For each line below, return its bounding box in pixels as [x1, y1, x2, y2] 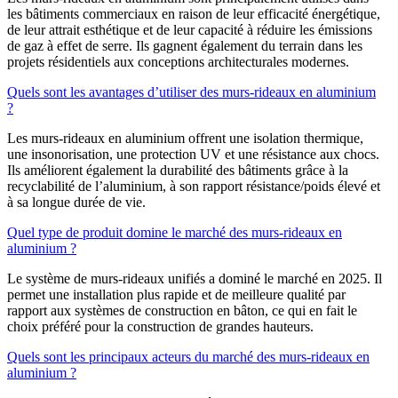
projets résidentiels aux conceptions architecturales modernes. [7, 54, 349, 70]
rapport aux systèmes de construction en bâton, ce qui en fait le [7, 303, 357, 319]
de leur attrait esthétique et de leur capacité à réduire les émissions [7, 22, 372, 38]
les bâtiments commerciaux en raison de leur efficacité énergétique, [7, 6, 380, 22]
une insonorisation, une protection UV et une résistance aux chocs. [7, 147, 379, 163]
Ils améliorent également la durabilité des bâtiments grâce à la [7, 163, 348, 179]
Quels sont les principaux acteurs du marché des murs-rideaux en [7, 349, 370, 365]
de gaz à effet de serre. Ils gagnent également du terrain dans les [7, 38, 362, 54]
